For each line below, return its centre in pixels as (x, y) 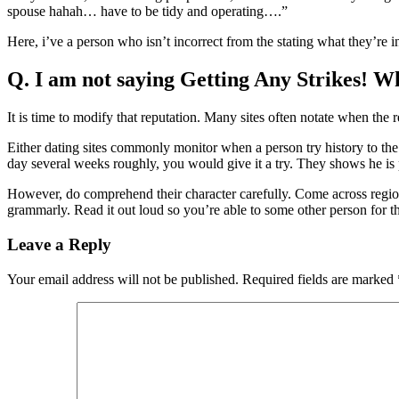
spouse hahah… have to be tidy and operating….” (147, 12)
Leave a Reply (59, 244)
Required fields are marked (320, 279)
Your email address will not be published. (123, 279)
